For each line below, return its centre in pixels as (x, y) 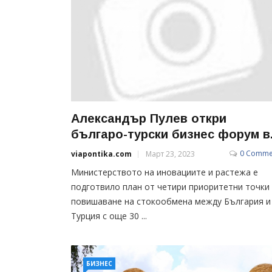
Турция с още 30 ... (109, 216)
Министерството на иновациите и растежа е (165, 172)
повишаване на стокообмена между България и (171, 201)
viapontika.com (101, 154)
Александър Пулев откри (149, 118)
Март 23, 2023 (170, 154)
